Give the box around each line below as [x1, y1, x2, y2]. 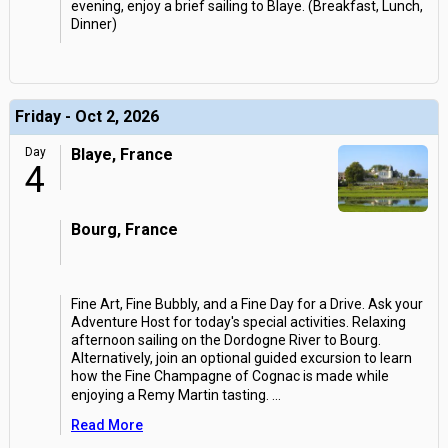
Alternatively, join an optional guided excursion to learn [71, 350, 412, 366]
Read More [71, 417, 143, 433]
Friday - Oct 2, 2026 [15, 107, 159, 126]
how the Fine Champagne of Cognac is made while [71, 368, 389, 384]
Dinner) [71, 16, 117, 32]
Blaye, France [71, 145, 173, 164]
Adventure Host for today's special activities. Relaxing [71, 314, 406, 330]
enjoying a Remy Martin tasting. [71, 387, 269, 403]
